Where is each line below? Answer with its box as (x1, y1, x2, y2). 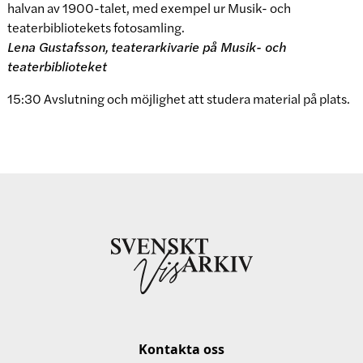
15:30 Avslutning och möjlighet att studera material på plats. (6, 89, 350, 109)
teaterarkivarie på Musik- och (110, 37, 286, 57)
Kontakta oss (139, 340, 224, 359)
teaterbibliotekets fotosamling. (6, 18, 185, 37)
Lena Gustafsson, (6, 37, 109, 57)
